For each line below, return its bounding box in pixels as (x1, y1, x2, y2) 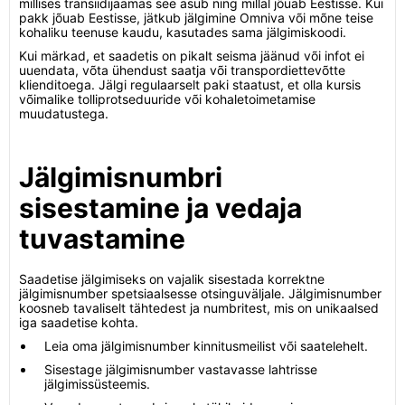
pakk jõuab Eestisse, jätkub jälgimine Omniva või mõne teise (19, 10, 373, 25)
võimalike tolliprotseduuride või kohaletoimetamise (19, 91, 316, 107)
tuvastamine (19, 222, 185, 255)
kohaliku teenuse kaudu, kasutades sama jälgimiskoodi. (19, 24, 346, 40)
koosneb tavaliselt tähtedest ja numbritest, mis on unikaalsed (19, 300, 379, 316)
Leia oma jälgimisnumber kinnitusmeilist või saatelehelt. (44, 338, 368, 353)
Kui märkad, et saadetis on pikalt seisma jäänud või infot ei (19, 48, 364, 63)
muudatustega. (19, 106, 108, 121)
